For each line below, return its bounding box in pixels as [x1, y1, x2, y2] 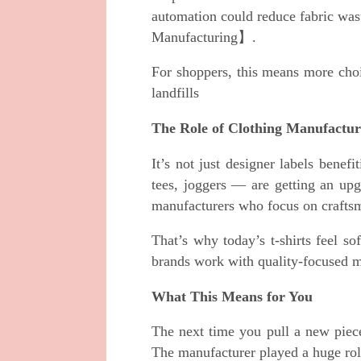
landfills [151, 85, 199, 102]
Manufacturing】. [151, 28, 256, 45]
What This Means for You [151, 288, 313, 305]
